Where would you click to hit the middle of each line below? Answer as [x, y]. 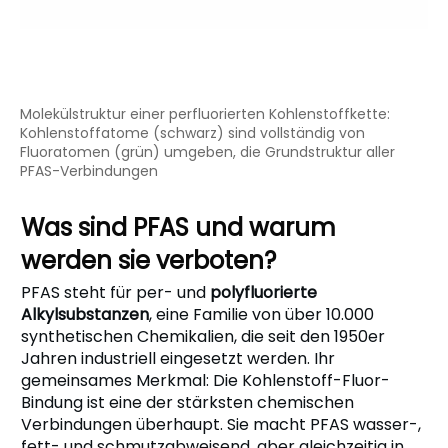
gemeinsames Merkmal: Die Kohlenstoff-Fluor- [205, 380]
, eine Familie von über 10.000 [261, 314]
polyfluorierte [263, 292]
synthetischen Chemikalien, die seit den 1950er [203, 336]
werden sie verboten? [148, 260]
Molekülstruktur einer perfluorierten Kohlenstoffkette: [205, 113]
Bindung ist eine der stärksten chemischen [187, 402]
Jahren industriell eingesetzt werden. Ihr [178, 358]
